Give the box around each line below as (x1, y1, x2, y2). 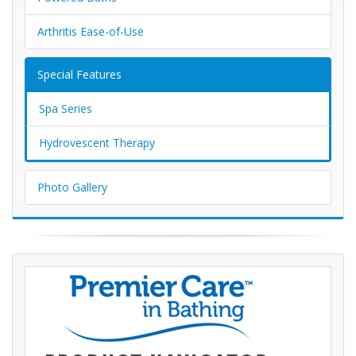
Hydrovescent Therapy (39, 135, 155, 151)
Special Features (37, 67, 122, 83)
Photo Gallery (37, 180, 107, 195)
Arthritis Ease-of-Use (37, 24, 144, 40)
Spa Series (39, 101, 92, 117)
